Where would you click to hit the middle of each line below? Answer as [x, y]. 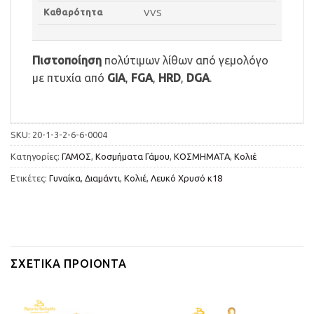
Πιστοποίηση [67, 60]
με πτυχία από [70, 77]
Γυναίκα [65, 178]
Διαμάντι [102, 178]
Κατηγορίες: [36, 156]
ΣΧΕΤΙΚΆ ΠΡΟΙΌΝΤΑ [69, 264]
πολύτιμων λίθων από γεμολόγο [185, 60]
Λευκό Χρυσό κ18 [186, 178]
